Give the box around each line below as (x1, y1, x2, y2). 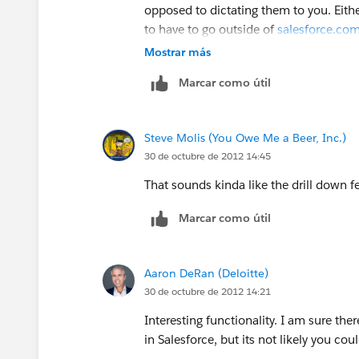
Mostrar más (144, 44, 211, 59)
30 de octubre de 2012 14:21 (144, 284, 271, 298)
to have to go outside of (144, 21, 277, 37)
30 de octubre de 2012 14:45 (144, 148, 271, 163)
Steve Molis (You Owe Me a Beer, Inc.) (144, 130, 346, 145)
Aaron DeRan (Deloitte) (144, 265, 268, 280)
